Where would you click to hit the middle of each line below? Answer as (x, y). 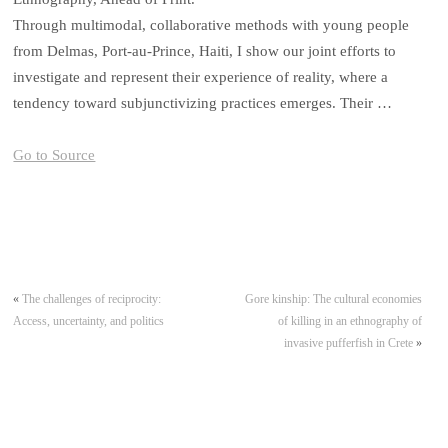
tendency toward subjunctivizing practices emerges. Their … (203, 103)
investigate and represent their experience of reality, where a (201, 77)
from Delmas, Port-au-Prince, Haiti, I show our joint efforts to (205, 51)
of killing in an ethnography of (349, 320)
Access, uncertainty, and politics (89, 320)
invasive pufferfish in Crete (348, 342)
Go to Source (54, 155)
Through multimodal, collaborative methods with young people (211, 25)
